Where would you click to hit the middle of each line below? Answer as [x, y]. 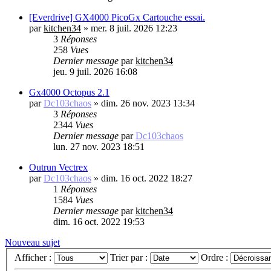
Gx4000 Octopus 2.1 [69, 92]
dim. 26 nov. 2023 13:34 [148, 103]
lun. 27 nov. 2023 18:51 [99, 146]
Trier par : [130, 258]
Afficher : [34, 258]
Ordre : [216, 258]
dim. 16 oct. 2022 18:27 [147, 178]
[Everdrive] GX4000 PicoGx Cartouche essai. [117, 17]
